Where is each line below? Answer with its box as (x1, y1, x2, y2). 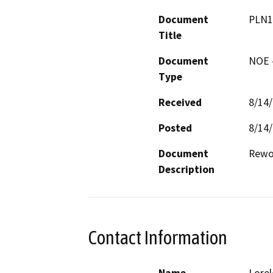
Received (158, 95, 202, 109)
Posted (158, 121, 192, 135)
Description (158, 162, 214, 176)
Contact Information (88, 226, 227, 249)
